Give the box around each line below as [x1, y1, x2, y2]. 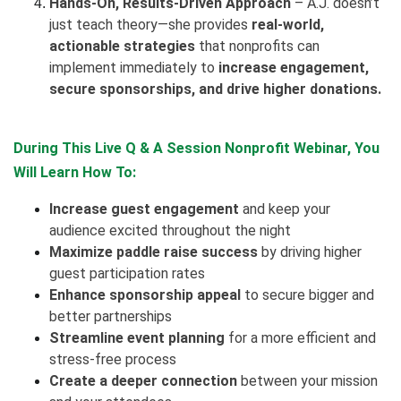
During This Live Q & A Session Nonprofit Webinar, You [13, 140, 380, 157]
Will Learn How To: [13, 164, 136, 181]
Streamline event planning [49, 329, 225, 346]
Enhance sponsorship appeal [49, 286, 241, 303]
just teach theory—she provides [49, 16, 252, 33]
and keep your [239, 200, 330, 218]
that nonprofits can [195, 38, 320, 55]
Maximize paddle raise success [49, 243, 258, 260]
